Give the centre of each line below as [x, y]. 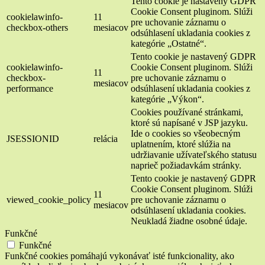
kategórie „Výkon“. [167, 99]
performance [30, 89]
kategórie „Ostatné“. [169, 44]
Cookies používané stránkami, [187, 112]
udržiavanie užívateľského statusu [194, 155]
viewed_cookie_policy [49, 200]
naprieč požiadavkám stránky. [186, 166]
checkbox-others [37, 28]
